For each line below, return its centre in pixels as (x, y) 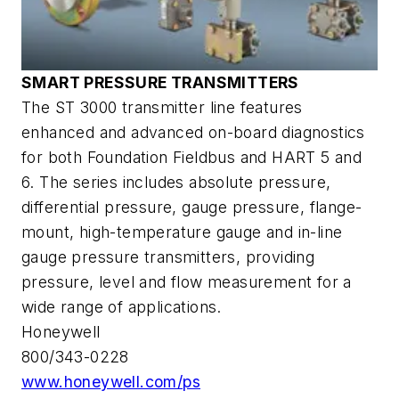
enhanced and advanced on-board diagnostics (193, 132)
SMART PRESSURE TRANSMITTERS (160, 82)
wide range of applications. (122, 306)
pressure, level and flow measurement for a (187, 281)
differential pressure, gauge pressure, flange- (192, 207)
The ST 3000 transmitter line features (162, 107)
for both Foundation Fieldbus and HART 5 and (192, 157)
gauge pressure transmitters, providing (168, 256)
